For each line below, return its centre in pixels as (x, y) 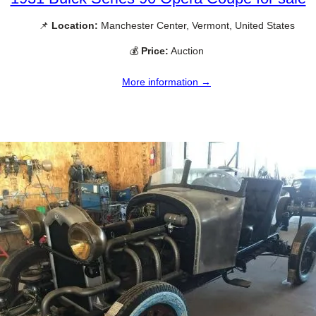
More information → (166, 81)
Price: (155, 50)
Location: (74, 26)
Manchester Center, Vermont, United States (196, 26)
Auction (186, 50)
